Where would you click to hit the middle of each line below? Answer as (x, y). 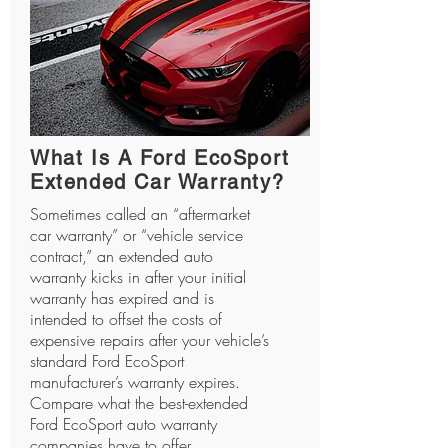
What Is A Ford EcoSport (160, 158)
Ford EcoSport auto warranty (123, 424)
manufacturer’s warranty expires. (135, 382)
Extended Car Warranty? (157, 182)
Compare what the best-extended (139, 403)
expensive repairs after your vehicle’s (149, 340)
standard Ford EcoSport (107, 361)
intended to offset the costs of (126, 319)
